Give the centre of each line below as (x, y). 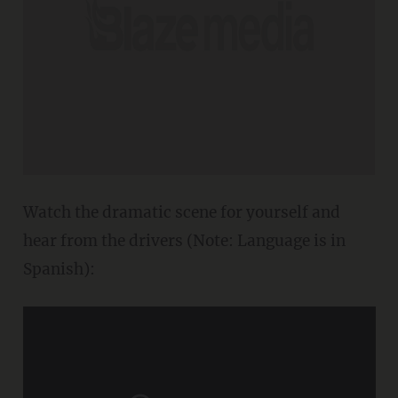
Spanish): (59, 269)
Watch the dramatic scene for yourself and (181, 212)
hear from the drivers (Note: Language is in (184, 240)
